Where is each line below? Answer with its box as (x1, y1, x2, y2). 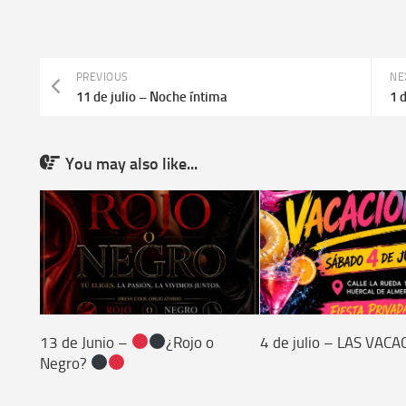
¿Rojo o (166, 333, 215, 352)
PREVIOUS (75, 70, 129, 83)
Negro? (39, 353, 91, 372)
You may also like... (64, 153, 198, 174)
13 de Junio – (39, 333, 131, 352)
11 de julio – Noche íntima (75, 88, 227, 105)
